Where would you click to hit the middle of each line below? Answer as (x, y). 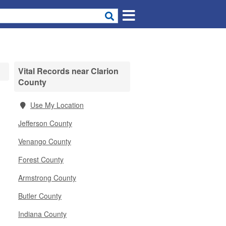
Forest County (41, 159)
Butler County (40, 196)
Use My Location (57, 105)
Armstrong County (47, 178)
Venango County (45, 141)
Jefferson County (45, 123)
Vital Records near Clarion (68, 71)
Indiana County (42, 214)
